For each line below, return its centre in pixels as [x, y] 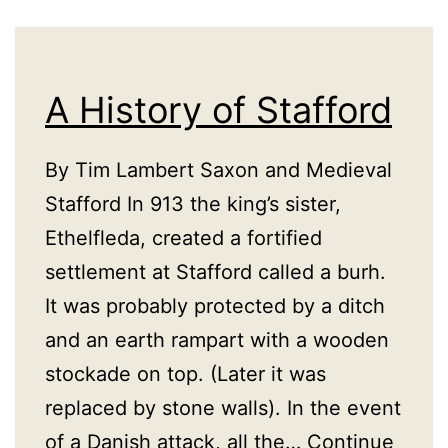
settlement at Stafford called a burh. [215, 272]
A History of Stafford [218, 110]
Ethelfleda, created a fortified [183, 238]
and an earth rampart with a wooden [217, 340]
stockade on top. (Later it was [185, 374]
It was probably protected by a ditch [215, 306]
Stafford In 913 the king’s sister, [193, 204]
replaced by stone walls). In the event [223, 408]
